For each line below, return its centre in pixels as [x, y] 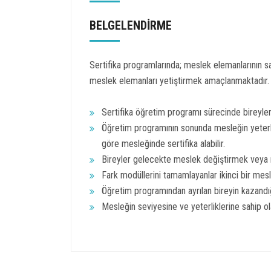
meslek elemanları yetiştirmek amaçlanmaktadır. [179, 80]
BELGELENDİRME [131, 25]
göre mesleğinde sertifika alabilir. [163, 143]
